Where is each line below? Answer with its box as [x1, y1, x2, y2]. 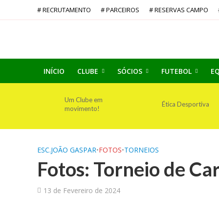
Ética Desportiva [161, 100, 209, 108]
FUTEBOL [161, 66, 192, 76]
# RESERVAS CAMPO [149, 5, 208, 14]
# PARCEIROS [100, 5, 139, 14]
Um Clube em [65, 96, 103, 104]
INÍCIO [43, 66, 65, 76]
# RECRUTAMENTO [37, 5, 91, 14]
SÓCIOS [117, 66, 142, 76]
